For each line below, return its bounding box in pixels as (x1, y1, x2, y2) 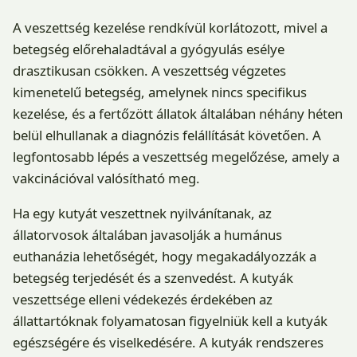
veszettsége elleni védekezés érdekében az (13, 290, 273, 308)
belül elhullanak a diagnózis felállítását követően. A (13, 126, 321, 145)
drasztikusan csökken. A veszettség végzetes (13, 61, 286, 80)
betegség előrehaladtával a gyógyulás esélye (13, 40, 284, 59)
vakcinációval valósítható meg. (13, 169, 200, 188)
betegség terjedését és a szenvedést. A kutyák (13, 269, 293, 287)
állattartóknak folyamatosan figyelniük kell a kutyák (13, 312, 328, 330)
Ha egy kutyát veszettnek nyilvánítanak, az (13, 204, 272, 222)
